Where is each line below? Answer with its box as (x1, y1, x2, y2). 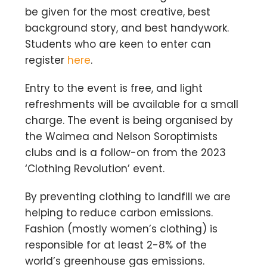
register (25, 53, 68, 67)
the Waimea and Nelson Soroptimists (25, 129, 218, 144)
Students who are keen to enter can (25, 37, 212, 51)
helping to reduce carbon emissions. (25, 206, 213, 220)
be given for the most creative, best (25, 5, 211, 19)
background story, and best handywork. (25, 21, 229, 35)
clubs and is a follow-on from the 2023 (25, 145, 226, 160)
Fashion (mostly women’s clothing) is (25, 222, 218, 236)
